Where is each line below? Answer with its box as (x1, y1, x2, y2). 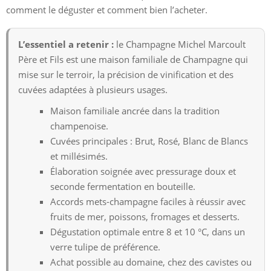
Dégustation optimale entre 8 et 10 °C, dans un (50, 225, 245, 238)
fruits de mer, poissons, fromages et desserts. (50, 210, 240, 223)
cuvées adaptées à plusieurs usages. (18, 83, 168, 96)
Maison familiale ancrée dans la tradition (50, 104, 220, 117)
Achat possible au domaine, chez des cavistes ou (50, 255, 252, 268)
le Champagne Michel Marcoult (114, 38, 246, 50)
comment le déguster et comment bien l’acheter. (6, 3, 207, 16)
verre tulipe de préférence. (50, 240, 160, 253)
